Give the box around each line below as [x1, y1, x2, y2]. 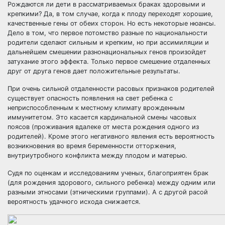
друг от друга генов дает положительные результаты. [8, 67, 180, 75]
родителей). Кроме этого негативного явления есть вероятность [8, 133, 214, 140]
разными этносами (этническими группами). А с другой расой [8, 188, 208, 196]
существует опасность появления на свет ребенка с [8, 94, 173, 102]
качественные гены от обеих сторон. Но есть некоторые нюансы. [8, 20, 216, 27]
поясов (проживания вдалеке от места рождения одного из [8, 123, 199, 131]
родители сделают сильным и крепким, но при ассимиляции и [8, 39, 209, 46]
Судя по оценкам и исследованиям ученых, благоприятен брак [8, 169, 208, 177]
